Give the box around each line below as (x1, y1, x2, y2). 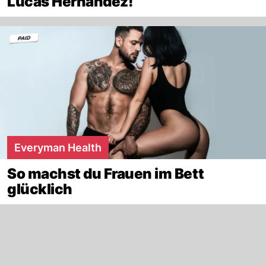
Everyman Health (14, 141, 102, 154)
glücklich (7, 180, 72, 198)
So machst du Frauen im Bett (7, 164, 204, 182)
